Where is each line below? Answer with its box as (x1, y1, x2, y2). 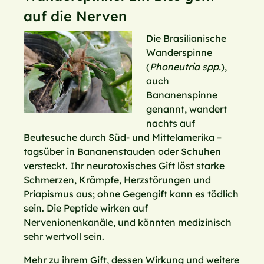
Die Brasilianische (146, 32, 226, 45)
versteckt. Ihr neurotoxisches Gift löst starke (24, 160, 225, 172)
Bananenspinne (146, 89, 217, 101)
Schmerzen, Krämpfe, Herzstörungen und (24, 174, 211, 186)
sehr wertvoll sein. (24, 230, 104, 243)
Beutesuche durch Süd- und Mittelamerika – (24, 131, 222, 144)
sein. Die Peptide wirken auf (24, 202, 148, 214)
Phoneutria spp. (150, 61, 221, 73)
